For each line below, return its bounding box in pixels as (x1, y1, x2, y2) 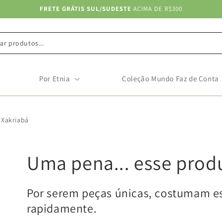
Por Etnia (39, 74, 70, 83)
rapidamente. (27, 200, 97, 216)
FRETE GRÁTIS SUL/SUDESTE (40, 4, 131, 13)
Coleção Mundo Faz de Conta (122, 74, 219, 83)
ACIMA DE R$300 (131, 4, 182, 13)
